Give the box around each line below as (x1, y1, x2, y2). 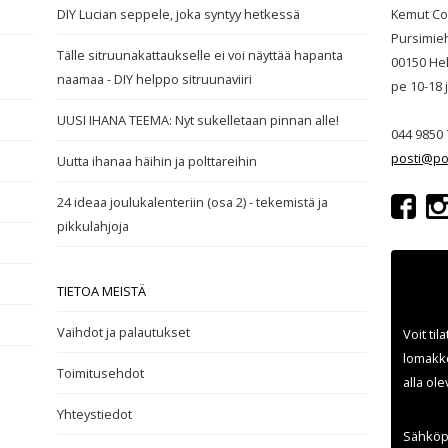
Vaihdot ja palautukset (57, 322, 191, 341)
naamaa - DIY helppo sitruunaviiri (57, 69, 253, 88)
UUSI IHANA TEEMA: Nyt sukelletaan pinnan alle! (57, 110, 340, 129)
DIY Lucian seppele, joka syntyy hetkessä (57, 4, 301, 23)
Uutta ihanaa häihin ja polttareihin (57, 151, 258, 170)
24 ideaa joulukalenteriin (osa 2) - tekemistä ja (57, 192, 329, 211)
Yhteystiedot (57, 404, 133, 423)
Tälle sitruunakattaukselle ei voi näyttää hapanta (57, 45, 344, 64)
